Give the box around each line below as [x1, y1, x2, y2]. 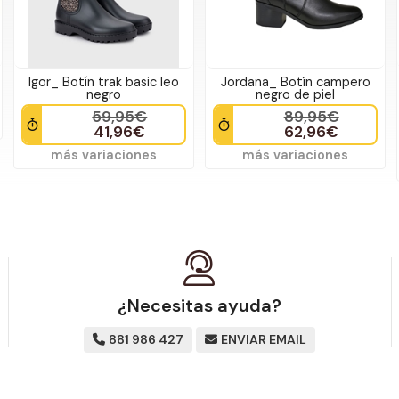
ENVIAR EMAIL [220, 331, 306, 348]
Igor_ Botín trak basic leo [28, 73, 179, 90]
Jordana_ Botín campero [220, 73, 370, 90]
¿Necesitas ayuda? [117, 294, 281, 318]
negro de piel [256, 85, 336, 102]
